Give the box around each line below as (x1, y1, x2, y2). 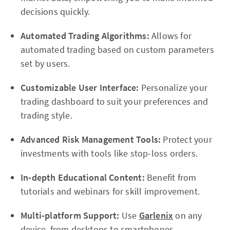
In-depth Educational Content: (21, 171, 145, 183)
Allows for (149, 30, 192, 42)
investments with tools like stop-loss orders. (21, 147, 198, 159)
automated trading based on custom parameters (21, 44, 214, 55)
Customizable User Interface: (21, 82, 139, 93)
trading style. (21, 109, 72, 121)
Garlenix (139, 209, 174, 221)
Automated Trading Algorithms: (21, 30, 149, 42)
